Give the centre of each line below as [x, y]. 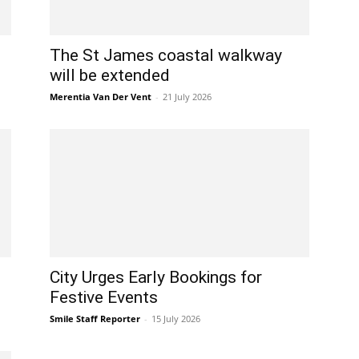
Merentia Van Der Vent [101, 97]
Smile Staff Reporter [95, 319]
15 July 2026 [176, 319]
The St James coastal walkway [166, 55]
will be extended [110, 75]
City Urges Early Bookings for [156, 277]
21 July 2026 [187, 97]
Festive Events [104, 297]
